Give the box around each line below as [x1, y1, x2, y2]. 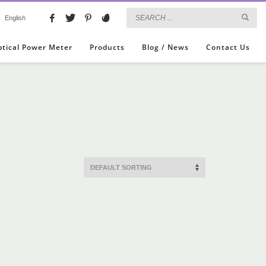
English [5, 14, 26, 21]
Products [90, 42, 125, 52]
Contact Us [206, 42, 251, 52]
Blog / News [142, 42, 189, 52]
